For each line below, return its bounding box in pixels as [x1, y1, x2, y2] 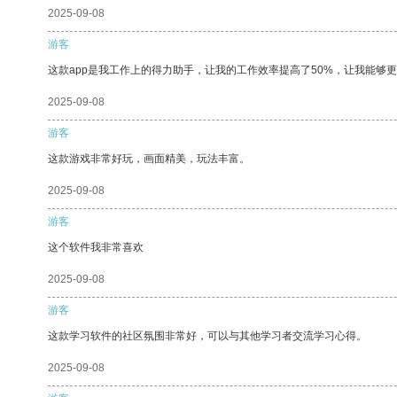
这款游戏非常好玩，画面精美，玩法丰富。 [48, 152, 250, 165]
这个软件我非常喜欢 [48, 240, 144, 253]
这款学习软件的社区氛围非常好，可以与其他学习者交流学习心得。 [48, 329, 367, 342]
